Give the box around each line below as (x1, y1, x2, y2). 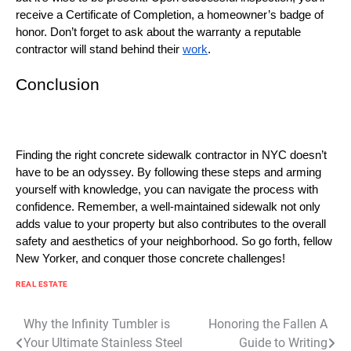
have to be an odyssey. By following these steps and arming (16, 165, 321, 179)
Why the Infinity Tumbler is (24, 316, 170, 331)
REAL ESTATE (16, 279, 68, 288)
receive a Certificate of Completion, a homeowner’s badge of (16, 8, 324, 21)
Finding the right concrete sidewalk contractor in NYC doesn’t (16, 148, 327, 161)
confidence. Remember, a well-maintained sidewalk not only (16, 200, 320, 213)
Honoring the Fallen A (208, 316, 327, 331)
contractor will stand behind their (16, 42, 183, 56)
